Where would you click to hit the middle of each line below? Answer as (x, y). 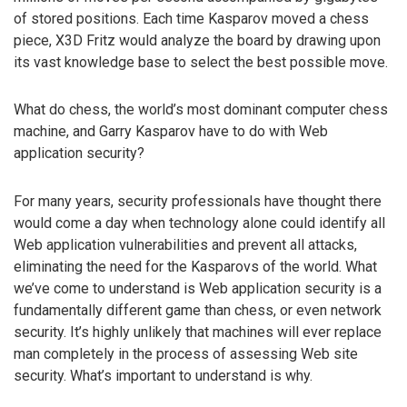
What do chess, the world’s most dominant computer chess (201, 110)
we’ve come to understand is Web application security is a (198, 289)
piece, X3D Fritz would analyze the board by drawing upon (197, 40)
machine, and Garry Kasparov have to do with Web (171, 132)
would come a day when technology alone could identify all (199, 223)
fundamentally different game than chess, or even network (198, 311)
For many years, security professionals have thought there (198, 202)
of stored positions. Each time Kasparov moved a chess (191, 18)
